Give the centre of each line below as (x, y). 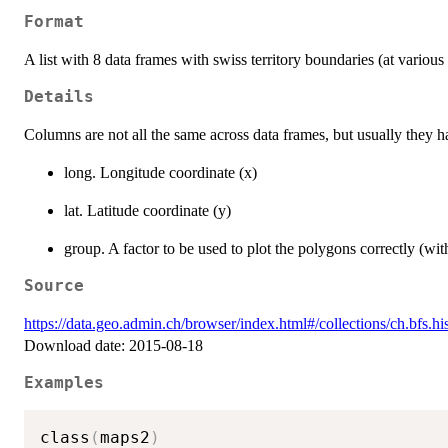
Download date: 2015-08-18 (113, 346)
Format (54, 22)
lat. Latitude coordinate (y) (147, 211)
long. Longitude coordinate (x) (160, 173)
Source (54, 286)
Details (59, 97)
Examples (64, 383)
